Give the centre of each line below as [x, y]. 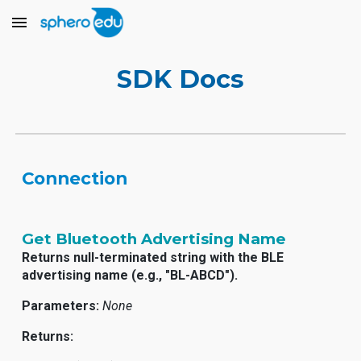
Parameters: [61, 306]
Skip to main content [70, 30]
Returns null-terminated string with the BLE [153, 257]
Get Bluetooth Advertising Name [154, 239]
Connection [75, 178]
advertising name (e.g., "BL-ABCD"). [130, 275]
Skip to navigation [298, 30]
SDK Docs [180, 79]
